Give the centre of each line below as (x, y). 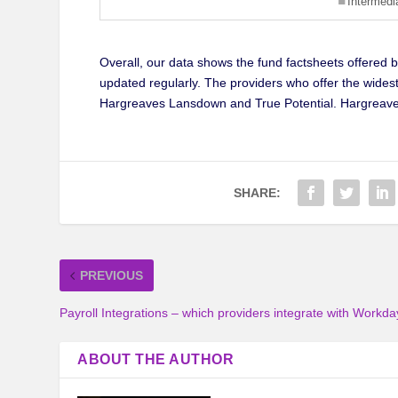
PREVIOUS (112, 276)
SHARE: (258, 193)
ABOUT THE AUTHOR (156, 360)
